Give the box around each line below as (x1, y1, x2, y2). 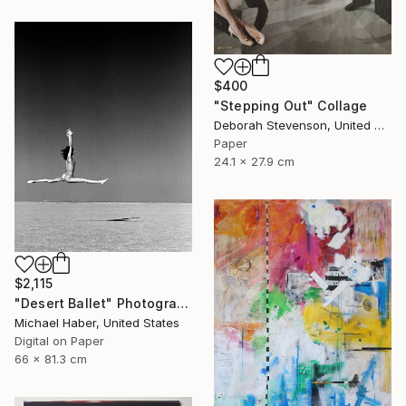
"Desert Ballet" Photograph (176, 295, 188, 311)
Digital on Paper (14, 333, 104, 348)
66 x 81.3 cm (14, 351, 87, 366)
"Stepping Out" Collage (214, 97, 368, 113)
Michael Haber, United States (14, 314, 179, 330)
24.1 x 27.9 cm (214, 153, 295, 169)
